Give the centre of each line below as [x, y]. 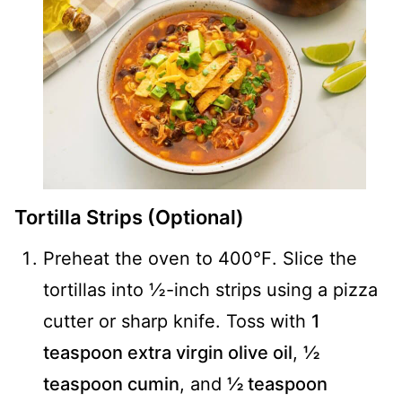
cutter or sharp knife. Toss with [177, 321]
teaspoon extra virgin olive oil [168, 352]
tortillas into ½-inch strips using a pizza [210, 289]
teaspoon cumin [111, 384]
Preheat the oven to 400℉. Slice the [200, 258]
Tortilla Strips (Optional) [129, 217]
